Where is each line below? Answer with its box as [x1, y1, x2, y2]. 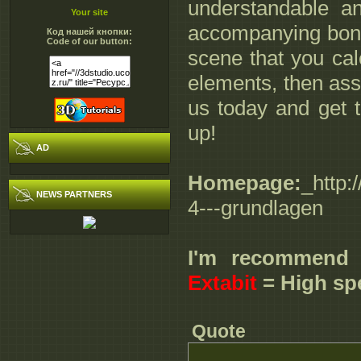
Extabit [188, 271, 257, 296]
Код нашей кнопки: [47, 27, 132, 36]
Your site [71, 7, 108, 17]
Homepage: [188, 171, 301, 196]
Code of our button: [47, 36, 132, 46]
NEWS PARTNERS [36, 189, 112, 199]
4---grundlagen [188, 196, 323, 221]
